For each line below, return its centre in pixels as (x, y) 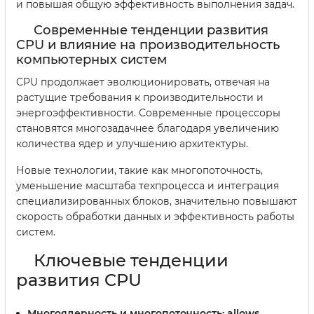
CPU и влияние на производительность (148, 45)
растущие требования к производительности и (140, 98)
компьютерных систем (91, 60)
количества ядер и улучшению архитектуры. (132, 144)
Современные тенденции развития (151, 30)
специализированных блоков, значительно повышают (157, 202)
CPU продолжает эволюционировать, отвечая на (143, 82)
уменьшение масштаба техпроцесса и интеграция (148, 186)
